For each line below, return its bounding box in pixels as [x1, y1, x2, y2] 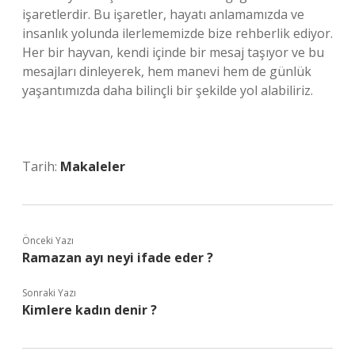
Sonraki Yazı [22, 286, 76, 300]
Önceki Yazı [22, 234, 74, 247]
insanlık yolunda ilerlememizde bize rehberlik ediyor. [22, 25, 333, 42]
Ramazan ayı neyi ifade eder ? [22, 249, 213, 266]
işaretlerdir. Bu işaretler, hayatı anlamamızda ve [22, 6, 304, 23]
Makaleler [60, 158, 125, 175]
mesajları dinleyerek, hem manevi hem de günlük [22, 63, 311, 80]
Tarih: [22, 158, 60, 175]
